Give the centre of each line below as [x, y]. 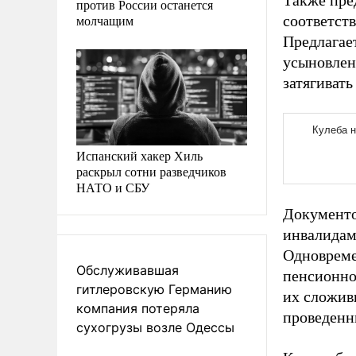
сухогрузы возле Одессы [155, 327]
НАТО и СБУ [113, 187]
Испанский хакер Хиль [139, 155]
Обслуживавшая [128, 270]
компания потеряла [138, 308]
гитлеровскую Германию [154, 289]
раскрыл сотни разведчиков [151, 171]
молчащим [105, 20]
